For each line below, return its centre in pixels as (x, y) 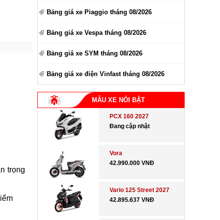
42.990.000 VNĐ (132, 163)
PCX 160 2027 (129, 116)
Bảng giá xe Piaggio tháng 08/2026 (99, 12)
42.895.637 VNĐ (132, 200)
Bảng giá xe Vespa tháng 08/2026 (96, 33)
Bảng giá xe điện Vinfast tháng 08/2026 (106, 74)
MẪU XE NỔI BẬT (118, 100)
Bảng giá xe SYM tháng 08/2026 (95, 53)
